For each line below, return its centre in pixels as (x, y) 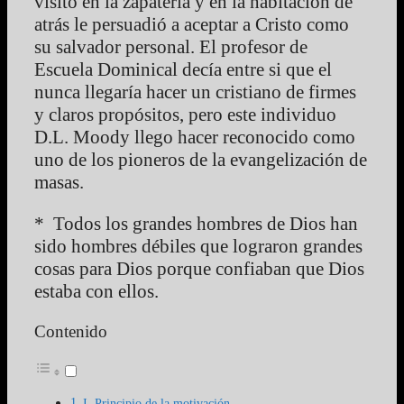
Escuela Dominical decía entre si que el (183, 70)
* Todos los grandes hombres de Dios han (196, 224)
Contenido (71, 332)
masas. (59, 183)
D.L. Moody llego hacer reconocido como (195, 138)
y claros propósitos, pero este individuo (185, 115)
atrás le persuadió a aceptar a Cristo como (192, 25)
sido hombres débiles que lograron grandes (198, 247)
